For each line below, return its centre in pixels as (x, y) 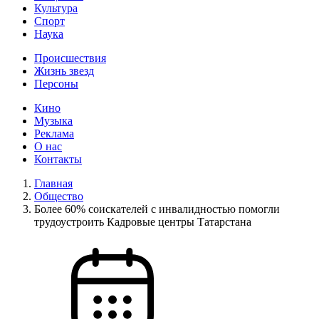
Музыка (53, 121)
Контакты (58, 159)
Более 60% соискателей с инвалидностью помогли (157, 209)
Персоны (56, 84)
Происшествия (70, 58)
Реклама (54, 134)
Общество (59, 196)
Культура (56, 8)
